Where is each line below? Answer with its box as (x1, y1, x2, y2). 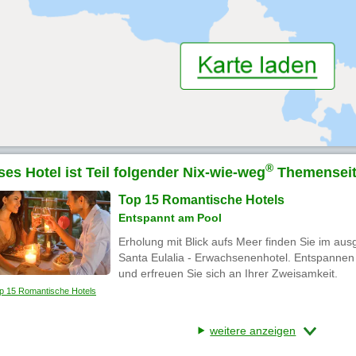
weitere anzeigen (210, 323, 296, 337)
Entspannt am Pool (118, 211, 222, 225)
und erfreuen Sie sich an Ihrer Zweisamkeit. (118, 267, 338, 281)
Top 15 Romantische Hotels (118, 193, 284, 207)
